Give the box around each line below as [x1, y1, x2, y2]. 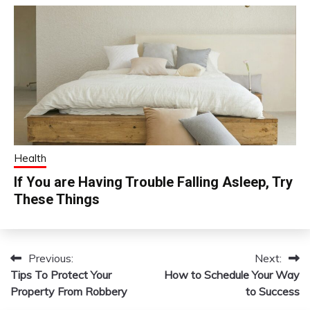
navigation [10, 277, 93, 295]
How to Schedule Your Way [164, 268, 300, 282]
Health [14, 152, 46, 165]
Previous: [28, 251, 73, 265]
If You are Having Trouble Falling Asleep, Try [14, 174, 293, 190]
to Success [246, 284, 300, 298]
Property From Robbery [10, 284, 127, 298]
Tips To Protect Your [10, 268, 111, 282]
